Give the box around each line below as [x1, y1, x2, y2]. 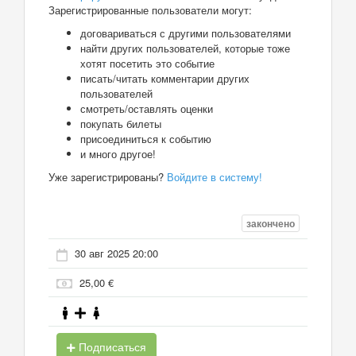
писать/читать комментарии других [80, 70, 250, 86]
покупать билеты [80, 115, 161, 131]
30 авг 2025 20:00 [75, 246, 158, 261]
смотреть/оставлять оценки [80, 100, 213, 116]
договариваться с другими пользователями [80, 25, 291, 41]
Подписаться [75, 338, 146, 354]
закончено [246, 216, 295, 231]
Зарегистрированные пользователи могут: [48, 2, 252, 17]
